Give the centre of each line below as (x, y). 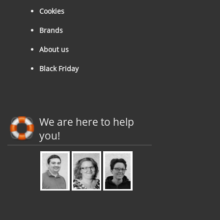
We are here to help (87, 122)
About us (54, 50)
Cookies (52, 11)
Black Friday (59, 69)
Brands (51, 30)
